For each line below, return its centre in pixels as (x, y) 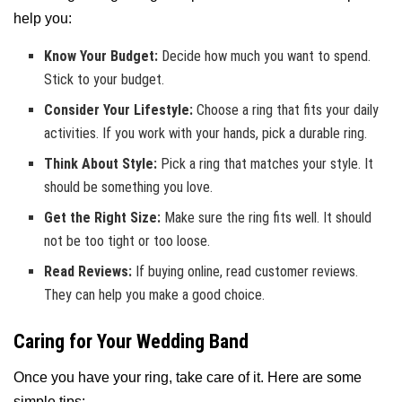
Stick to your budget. (105, 79)
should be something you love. (129, 187)
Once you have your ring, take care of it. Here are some (188, 377)
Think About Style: (101, 163)
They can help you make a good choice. (155, 294)
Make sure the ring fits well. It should (267, 217)
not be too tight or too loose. (127, 240)
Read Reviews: (88, 271)
